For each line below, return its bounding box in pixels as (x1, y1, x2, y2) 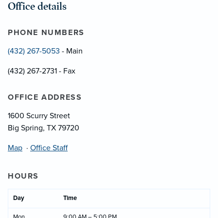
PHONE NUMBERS (8, 27, 85, 37)
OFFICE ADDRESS (8, 92, 82, 102)
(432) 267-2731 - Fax (8, 66, 75, 76)
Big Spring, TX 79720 (8, 123, 79, 133)
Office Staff (30, 143, 68, 153)
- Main (60, 46, 83, 56)
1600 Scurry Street (8, 110, 70, 121)
